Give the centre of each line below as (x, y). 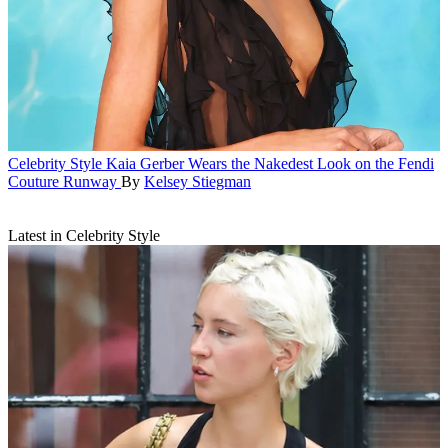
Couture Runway (62, 181)
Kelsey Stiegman (197, 181)
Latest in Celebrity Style (84, 235)
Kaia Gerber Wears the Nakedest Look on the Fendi (270, 163)
